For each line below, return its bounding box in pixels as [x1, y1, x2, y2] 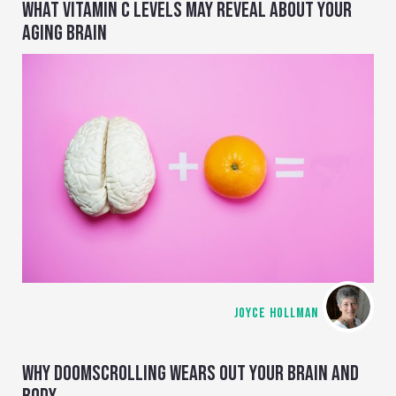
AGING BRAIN [22, 20, 107, 47]
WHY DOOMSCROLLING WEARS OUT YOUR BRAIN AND [22, 360, 359, 386]
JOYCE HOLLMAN [234, 304, 318, 322]
